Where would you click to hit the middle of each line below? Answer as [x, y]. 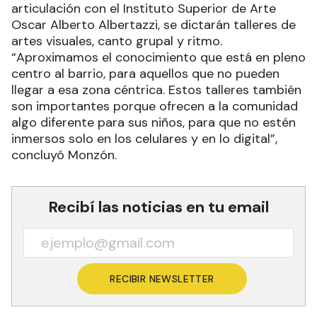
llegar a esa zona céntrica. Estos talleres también [156, 90]
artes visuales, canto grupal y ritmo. [117, 41]
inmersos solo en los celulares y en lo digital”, [144, 139]
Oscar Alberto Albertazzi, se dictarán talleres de [154, 25]
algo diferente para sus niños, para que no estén [154, 123]
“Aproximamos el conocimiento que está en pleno [158, 58]
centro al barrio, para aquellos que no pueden [145, 74]
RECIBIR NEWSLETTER [162, 279]
